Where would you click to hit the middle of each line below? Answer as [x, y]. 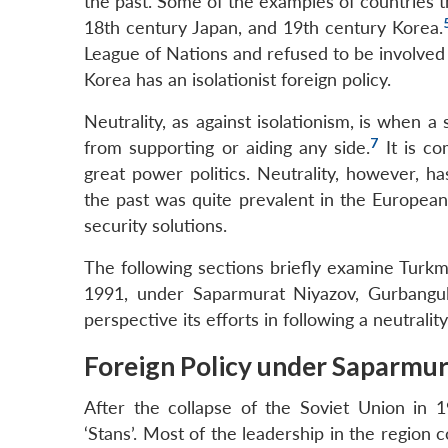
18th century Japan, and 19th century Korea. [263, 28]
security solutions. [155, 226]
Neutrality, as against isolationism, [219, 122]
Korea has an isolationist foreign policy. [237, 80]
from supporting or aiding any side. [227, 148]
